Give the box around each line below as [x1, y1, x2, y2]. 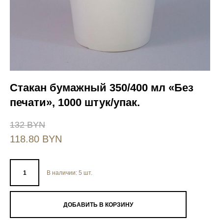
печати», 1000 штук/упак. [10, 96, 140, 109]
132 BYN [10, 120, 45, 130]
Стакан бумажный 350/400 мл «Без [10, 82, 193, 94]
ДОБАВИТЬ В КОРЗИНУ [63, 201, 133, 208]
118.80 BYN [10, 134, 62, 144]
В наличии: [47, 169, 79, 176]
